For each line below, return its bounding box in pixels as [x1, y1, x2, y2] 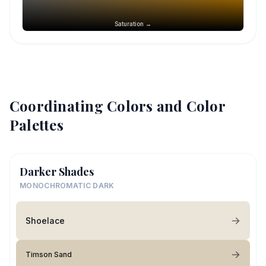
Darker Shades [20, 164, 94, 179]
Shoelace [26, 215, 65, 226]
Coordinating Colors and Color [9, 96, 225, 115]
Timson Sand [26, 250, 72, 259]
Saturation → [115, 20, 151, 27]
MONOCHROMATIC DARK [20, 181, 115, 190]
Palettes [9, 115, 64, 134]
